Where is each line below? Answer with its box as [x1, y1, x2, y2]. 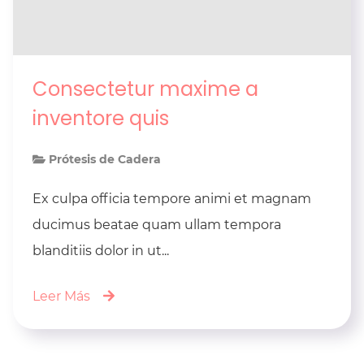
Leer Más [32, 288, 90, 305]
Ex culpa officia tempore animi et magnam [32, 191, 311, 207]
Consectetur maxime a [32, 76, 258, 103]
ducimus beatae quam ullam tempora [32, 217, 281, 233]
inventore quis [32, 105, 169, 132]
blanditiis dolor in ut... [32, 243, 169, 259]
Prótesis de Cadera [48, 152, 161, 167]
